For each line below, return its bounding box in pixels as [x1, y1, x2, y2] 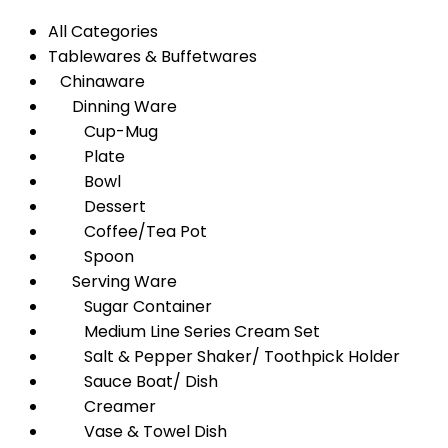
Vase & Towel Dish [48, 420, 227, 443]
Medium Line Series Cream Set [48, 320, 320, 343]
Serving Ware [48, 270, 177, 293]
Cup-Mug [48, 120, 158, 143]
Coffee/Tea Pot [48, 220, 207, 243]
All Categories [48, 20, 158, 43]
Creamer [48, 395, 156, 418]
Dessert [48, 195, 146, 218]
